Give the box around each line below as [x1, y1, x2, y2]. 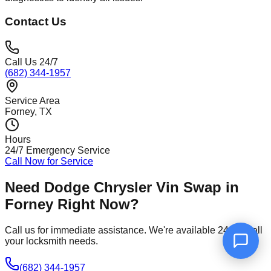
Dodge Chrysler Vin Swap [44, 178, 221, 195]
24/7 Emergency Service [5, 145, 110, 155]
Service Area [5, 95, 60, 106]
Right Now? [53, 195, 139, 212]
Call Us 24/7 [5, 56, 58, 67]
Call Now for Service [5, 155, 93, 166]
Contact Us [5, 15, 67, 28]
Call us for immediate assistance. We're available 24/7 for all [5, 224, 263, 235]
